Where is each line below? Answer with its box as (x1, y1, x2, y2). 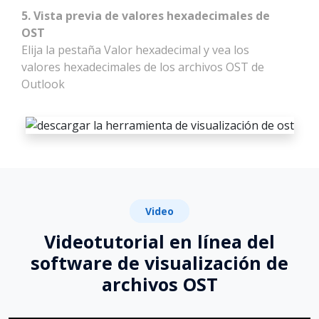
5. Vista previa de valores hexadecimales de (21, 7, 270, 23)
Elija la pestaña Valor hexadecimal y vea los (21, 41, 249, 58)
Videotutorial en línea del (44, 229, 275, 253)
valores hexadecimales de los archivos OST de (21, 58, 264, 75)
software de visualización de (31, 250, 288, 275)
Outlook (21, 75, 65, 92)
